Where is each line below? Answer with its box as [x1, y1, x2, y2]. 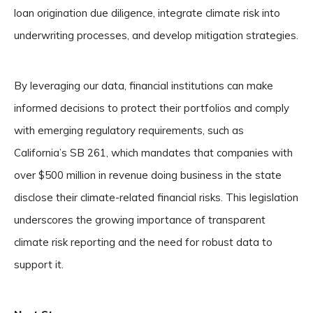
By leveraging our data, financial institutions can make [14, 79, 273, 92]
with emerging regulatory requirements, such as [14, 124, 244, 137]
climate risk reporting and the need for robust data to [14, 235, 272, 249]
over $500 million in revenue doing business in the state [14, 168, 282, 182]
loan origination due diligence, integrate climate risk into [14, 6, 280, 20]
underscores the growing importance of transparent [14, 213, 265, 226]
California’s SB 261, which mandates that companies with [14, 146, 293, 159]
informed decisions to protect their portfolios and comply [14, 101, 289, 115]
